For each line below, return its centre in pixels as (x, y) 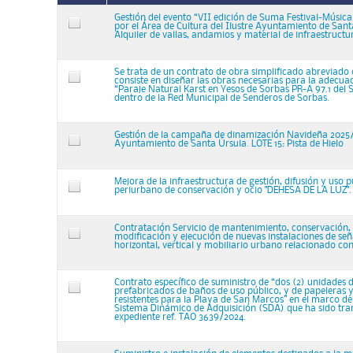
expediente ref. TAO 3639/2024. (180, 317)
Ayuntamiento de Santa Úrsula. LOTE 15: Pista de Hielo (229, 144)
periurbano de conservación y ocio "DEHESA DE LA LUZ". (233, 190)
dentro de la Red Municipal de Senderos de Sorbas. (222, 98)
